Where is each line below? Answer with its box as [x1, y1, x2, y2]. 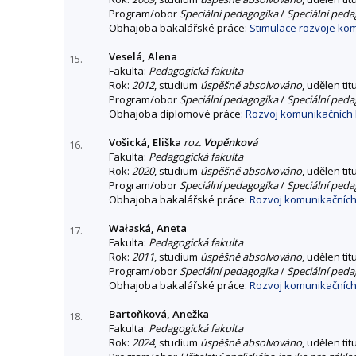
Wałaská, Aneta [109, 220, 187, 235]
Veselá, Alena [109, 48, 177, 64]
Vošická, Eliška [109, 134, 181, 149]
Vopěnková [203, 134, 258, 149]
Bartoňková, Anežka [109, 306, 209, 321]
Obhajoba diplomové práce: [109, 106, 246, 121]
